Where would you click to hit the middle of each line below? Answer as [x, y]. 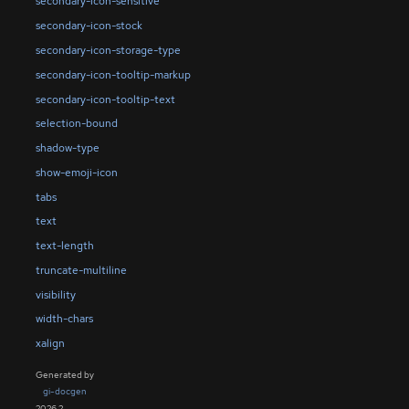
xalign [50, 344]
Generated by [64, 375]
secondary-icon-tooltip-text [105, 99]
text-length [64, 246]
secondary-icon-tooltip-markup [113, 74]
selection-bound [76, 124]
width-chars [64, 319]
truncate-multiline [81, 270]
